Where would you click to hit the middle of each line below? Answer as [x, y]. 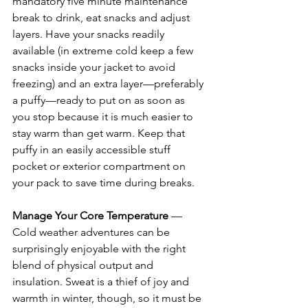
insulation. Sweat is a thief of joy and [102, 281]
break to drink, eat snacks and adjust [102, 17]
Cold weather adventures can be [92, 232]
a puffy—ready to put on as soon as [100, 100]
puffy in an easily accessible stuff [93, 149]
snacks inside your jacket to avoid [95, 67]
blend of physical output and [84, 265]
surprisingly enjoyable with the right [100, 248]
